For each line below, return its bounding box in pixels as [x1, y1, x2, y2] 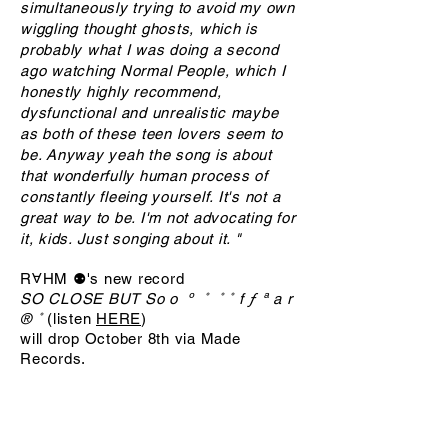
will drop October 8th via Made [20, 330, 241, 347]
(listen [47, 310, 96, 327]
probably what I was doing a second [20, 41, 279, 58]
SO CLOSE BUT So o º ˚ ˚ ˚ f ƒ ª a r [20, 290, 293, 307]
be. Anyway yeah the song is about [20, 146, 272, 163]
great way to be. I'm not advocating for [20, 209, 296, 226]
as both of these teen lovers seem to [20, 125, 283, 142]
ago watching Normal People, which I [20, 62, 286, 79]
